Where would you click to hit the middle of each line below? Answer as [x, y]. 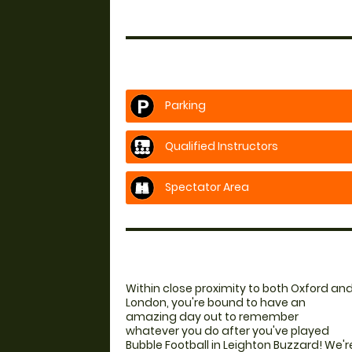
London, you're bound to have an [216, 302]
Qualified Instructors [220, 146]
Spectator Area [206, 187]
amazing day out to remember [212, 316]
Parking [184, 105]
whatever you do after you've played [227, 330]
